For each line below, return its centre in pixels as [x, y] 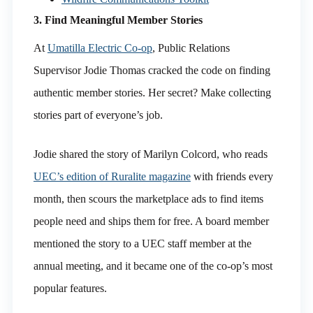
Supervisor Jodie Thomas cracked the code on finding [152, 70]
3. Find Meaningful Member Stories [118, 20]
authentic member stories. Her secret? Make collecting [152, 92]
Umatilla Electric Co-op [100, 48]
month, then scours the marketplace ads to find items [148, 198]
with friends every [232, 176]
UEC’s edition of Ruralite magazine [112, 176]
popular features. [70, 288]
